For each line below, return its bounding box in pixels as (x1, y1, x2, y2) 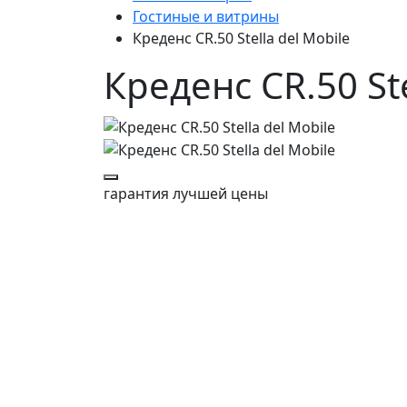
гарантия (104, 184, 169, 204)
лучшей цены (169, 184, 268, 204)
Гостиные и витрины (133, 6, 279, 26)
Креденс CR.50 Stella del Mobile (133, 28, 350, 48)
